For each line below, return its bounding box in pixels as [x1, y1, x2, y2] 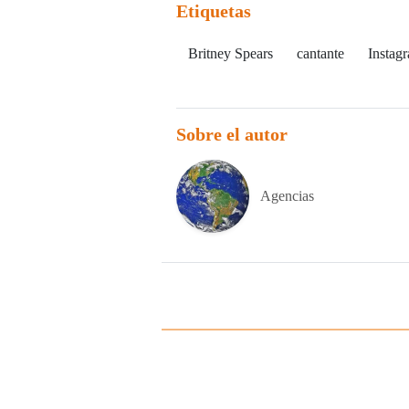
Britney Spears [188, 45, 273, 61]
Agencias [260, 187, 314, 204]
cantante [297, 45, 344, 61]
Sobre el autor [176, 123, 288, 144]
